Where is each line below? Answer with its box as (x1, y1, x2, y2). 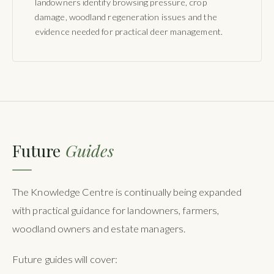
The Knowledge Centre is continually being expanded (12, 186, 242, 199)
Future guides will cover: (12, 253, 118, 266)
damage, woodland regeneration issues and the (35, 11, 217, 22)
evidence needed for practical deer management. (35, 26, 223, 37)
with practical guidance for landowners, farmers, (12, 204, 220, 217)
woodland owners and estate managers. (12, 223, 186, 235)
